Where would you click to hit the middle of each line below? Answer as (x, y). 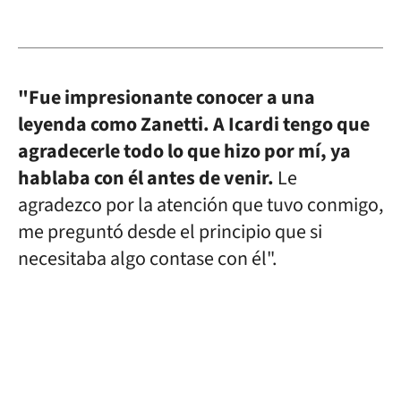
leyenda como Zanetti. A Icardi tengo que (194, 124)
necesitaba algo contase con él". (147, 259)
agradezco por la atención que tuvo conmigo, (200, 205)
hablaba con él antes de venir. (148, 178)
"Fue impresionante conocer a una (166, 98)
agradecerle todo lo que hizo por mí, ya (184, 151)
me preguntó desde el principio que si (170, 232)
